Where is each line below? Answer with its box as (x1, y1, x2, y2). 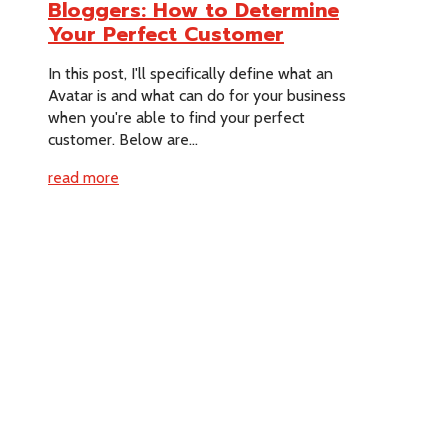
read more (48, 167, 119, 187)
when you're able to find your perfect (48, 107, 305, 127)
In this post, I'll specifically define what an (48, 63, 333, 83)
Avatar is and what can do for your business (48, 85, 346, 105)
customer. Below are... (48, 129, 198, 149)
